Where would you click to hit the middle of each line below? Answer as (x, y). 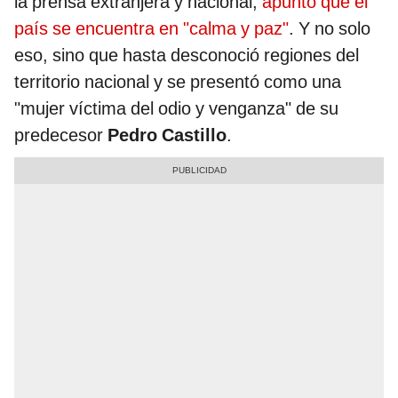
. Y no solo (330, 29)
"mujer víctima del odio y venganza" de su (176, 109)
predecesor (61, 135)
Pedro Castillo (167, 135)
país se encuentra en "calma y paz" (151, 29)
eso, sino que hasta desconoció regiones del (187, 56)
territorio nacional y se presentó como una (178, 82)
